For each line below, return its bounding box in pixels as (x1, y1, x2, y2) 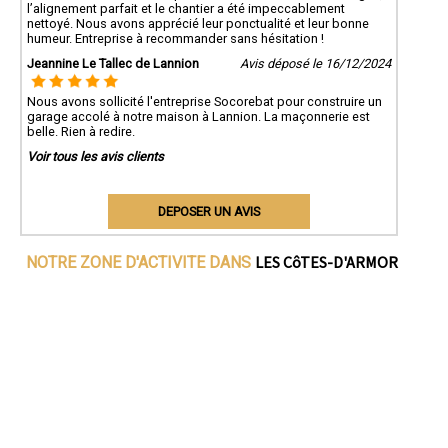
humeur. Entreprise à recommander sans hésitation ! (27, 30, 324, 46)
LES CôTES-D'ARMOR (254, 251, 398, 272)
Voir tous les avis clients (27, 148, 164, 164)
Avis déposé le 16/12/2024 (239, 55, 391, 71)
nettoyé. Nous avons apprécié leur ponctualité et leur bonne (27, 15, 369, 31)
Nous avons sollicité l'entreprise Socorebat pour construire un (27, 93, 382, 109)
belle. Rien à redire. (27, 123, 135, 139)
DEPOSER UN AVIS (157, 203, 260, 219)
